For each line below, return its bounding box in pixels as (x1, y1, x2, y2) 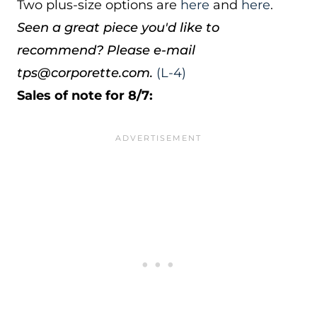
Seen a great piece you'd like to (17, 20, 219, 35)
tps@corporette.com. (17, 65, 153, 81)
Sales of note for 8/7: (17, 88, 153, 103)
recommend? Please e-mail (17, 42, 195, 58)
